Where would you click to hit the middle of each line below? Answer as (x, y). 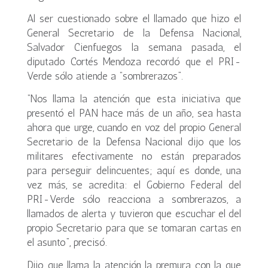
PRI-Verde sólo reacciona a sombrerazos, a (134, 199)
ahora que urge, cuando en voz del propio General (134, 127)
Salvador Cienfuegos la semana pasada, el (134, 47)
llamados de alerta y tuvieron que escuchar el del (134, 214)
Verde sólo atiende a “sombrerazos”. (105, 76)
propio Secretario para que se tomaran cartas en (134, 228)
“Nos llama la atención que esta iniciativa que (134, 99)
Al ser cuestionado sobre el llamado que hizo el (134, 19)
